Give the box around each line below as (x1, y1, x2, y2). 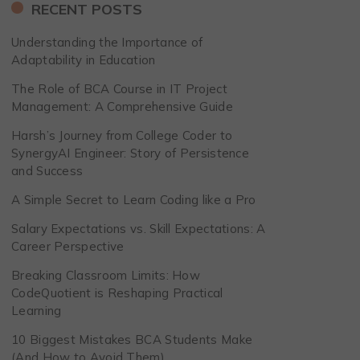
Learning (11, 303, 62, 318)
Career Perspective (11, 239, 125, 254)
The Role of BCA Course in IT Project (11, 81, 227, 96)
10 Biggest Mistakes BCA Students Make (11, 332, 253, 347)
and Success (11, 163, 84, 178)
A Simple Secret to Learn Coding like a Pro (11, 192, 256, 207)
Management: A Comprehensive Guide (11, 99, 233, 114)
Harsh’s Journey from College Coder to (11, 128, 233, 143)
